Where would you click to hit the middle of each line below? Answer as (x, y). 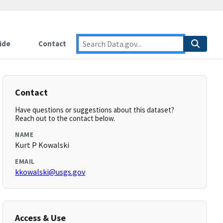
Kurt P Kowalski (42, 145)
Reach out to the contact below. (65, 118)
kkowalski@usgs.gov (50, 172)
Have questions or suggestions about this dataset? (95, 110)
